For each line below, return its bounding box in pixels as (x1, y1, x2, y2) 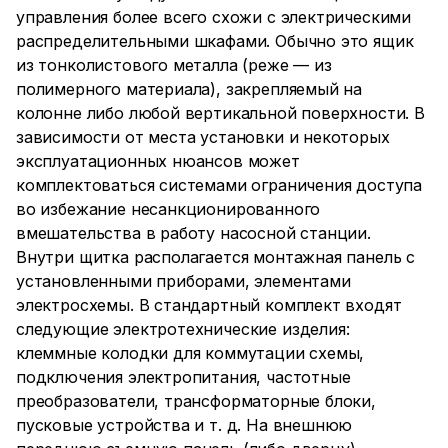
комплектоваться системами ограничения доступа (16, 175, 423, 195)
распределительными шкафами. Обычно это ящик (16, 31, 414, 51)
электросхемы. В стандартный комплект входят (16, 295, 402, 315)
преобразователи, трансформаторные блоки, (16, 391, 376, 411)
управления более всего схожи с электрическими (16, 7, 412, 27)
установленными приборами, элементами (16, 271, 351, 291)
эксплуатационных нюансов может (16, 151, 300, 171)
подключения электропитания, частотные (16, 367, 351, 387)
